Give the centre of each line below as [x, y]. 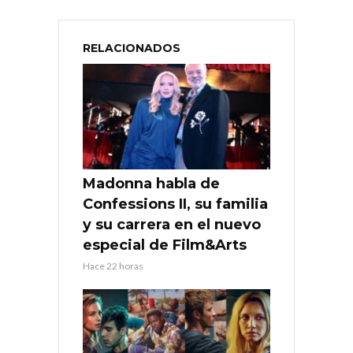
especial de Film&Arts [165, 245]
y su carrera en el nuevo [172, 224]
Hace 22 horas [113, 266]
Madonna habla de [151, 183]
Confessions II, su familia [175, 204]
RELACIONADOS [132, 48]
